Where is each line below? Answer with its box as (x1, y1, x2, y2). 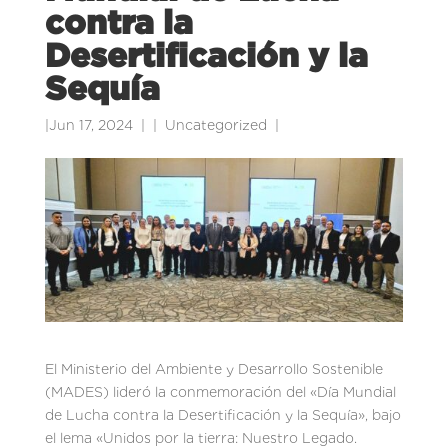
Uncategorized (164, 117, 267, 133)
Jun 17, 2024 (48, 117, 133, 133)
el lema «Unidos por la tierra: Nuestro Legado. (44, 429, 357, 446)
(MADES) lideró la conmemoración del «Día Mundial (44, 383, 396, 400)
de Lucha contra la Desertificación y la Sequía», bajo (44, 406, 401, 423)
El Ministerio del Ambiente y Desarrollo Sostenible (44, 360, 383, 377)
